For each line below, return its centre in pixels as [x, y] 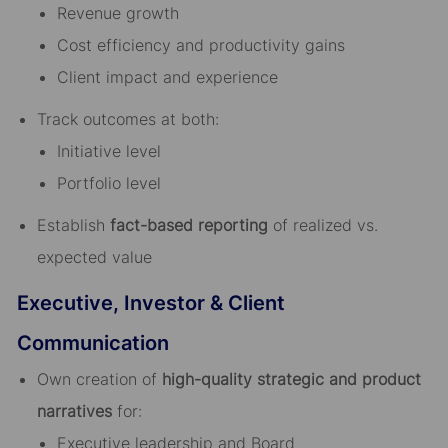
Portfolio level [108, 183]
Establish [73, 225]
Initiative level [108, 151]
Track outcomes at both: [127, 119]
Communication [92, 343]
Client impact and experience [167, 77]
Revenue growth [117, 13]
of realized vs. [322, 225]
